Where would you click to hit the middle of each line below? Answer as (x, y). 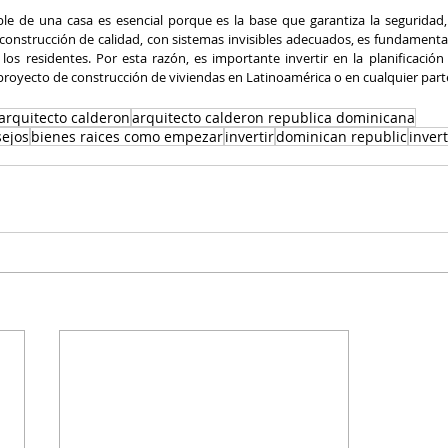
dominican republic (341, 137)
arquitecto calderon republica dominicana (273, 118)
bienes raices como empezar (127, 137)
